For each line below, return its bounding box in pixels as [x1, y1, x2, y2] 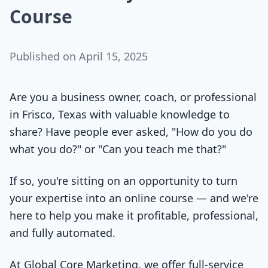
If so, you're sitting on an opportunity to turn [10, 173, 237, 188]
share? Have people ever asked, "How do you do [10, 124, 252, 139]
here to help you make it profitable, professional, [10, 208, 258, 223]
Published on [10, 49, 79, 63]
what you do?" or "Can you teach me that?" [10, 142, 226, 156]
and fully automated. [10, 226, 115, 240]
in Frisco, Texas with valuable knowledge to [10, 107, 230, 121]
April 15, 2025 [79, 49, 148, 63]
